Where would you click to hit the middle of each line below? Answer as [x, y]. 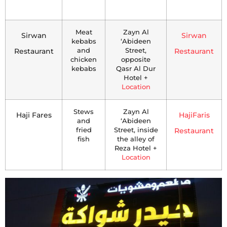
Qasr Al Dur [136, 69]
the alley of [136, 139]
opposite [136, 60]
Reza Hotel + [136, 148]
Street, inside [136, 130]
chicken [84, 60]
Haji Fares [34, 115]
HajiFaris [194, 115]
